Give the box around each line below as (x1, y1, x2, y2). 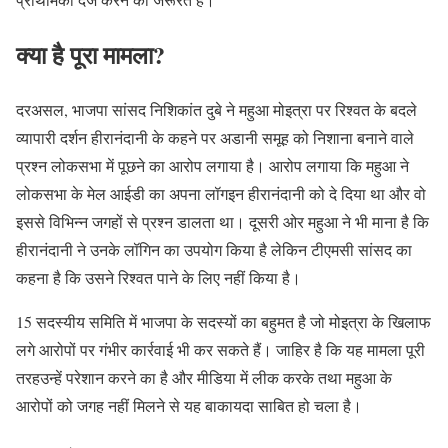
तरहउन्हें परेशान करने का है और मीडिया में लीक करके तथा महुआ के (16, 366, 392, 388)
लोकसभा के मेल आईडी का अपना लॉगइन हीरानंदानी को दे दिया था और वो (16, 182, 426, 204)
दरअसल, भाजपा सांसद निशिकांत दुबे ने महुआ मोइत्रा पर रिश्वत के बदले (16, 98, 417, 120)
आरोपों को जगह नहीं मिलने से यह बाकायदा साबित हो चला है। (16, 394, 362, 416)
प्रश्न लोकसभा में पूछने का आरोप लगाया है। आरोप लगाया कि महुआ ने (16, 154, 409, 176)
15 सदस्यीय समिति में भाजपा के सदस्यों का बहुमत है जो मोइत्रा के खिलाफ (16, 310, 431, 332)
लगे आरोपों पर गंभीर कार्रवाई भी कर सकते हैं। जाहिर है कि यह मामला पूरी (16, 338, 425, 360)
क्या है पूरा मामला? (16, 36, 165, 72)
